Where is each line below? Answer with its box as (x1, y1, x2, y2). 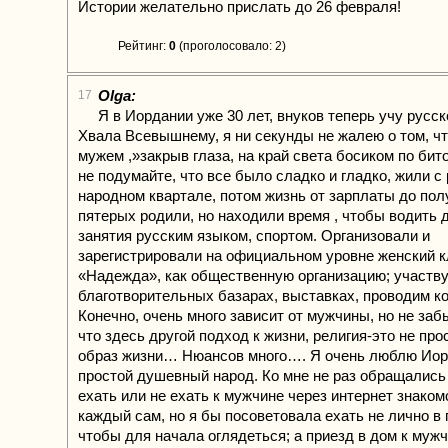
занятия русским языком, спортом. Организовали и (78, 227, 430, 244)
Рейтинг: (118, 39, 169, 53)
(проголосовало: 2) (176, 39, 286, 53)
